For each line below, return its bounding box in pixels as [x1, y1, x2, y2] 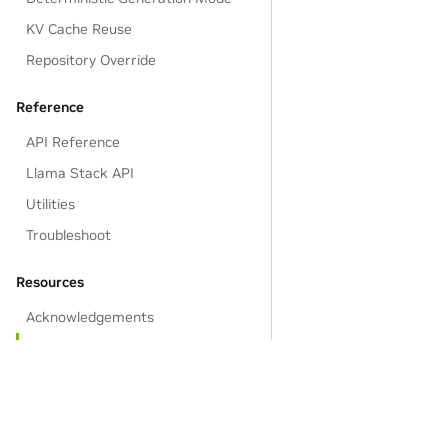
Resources [16, 273, 84, 291]
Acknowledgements [26, 308, 155, 326]
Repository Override [26, 51, 157, 69]
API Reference [26, 133, 121, 151]
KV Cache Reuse [26, 20, 133, 38]
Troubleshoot [26, 226, 112, 244]
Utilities [26, 195, 76, 213]
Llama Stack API [26, 164, 135, 182]
